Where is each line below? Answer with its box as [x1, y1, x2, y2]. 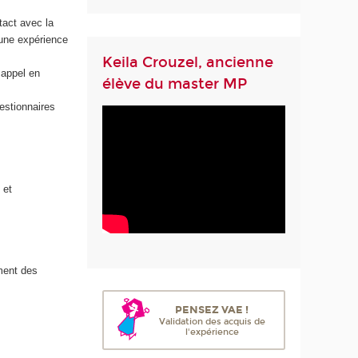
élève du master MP [102, 74, 248, 93]
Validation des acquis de [158, 316, 265, 328]
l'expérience [185, 327, 239, 338]
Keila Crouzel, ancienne [102, 53, 274, 71]
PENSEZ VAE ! [175, 303, 249, 317]
